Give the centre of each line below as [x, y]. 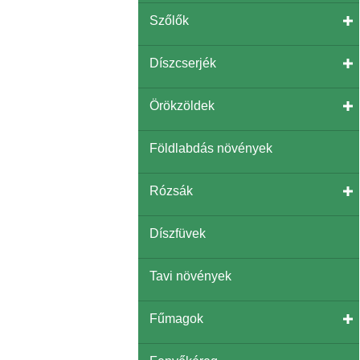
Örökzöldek [182, 105]
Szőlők [169, 20]
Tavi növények [190, 276]
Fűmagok [176, 318]
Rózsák [171, 190]
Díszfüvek [178, 233]
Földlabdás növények [211, 148]
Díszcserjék [183, 63]
